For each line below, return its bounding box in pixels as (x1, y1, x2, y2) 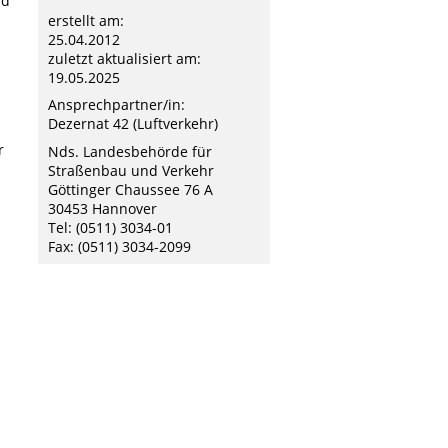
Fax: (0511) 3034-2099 (48, 236, 191, 256)
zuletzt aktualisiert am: (48, 48, 201, 68)
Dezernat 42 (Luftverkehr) (48, 114, 218, 134)
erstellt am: (48, 10, 124, 30)
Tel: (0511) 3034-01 (48, 217, 173, 237)
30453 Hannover (48, 198, 157, 218)
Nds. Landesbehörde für (48, 141, 212, 161)
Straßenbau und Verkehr (48, 160, 214, 180)
